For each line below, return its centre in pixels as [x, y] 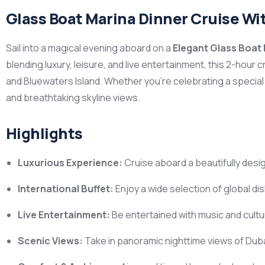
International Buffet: [66, 189]
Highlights [44, 133]
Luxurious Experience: [70, 163]
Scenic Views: [50, 241]
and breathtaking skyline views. [73, 98]
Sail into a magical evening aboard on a [89, 48]
